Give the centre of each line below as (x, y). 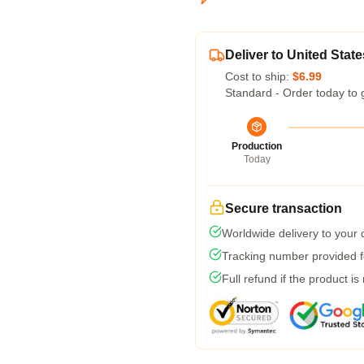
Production (257, 146)
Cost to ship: (259, 76)
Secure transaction (284, 208)
